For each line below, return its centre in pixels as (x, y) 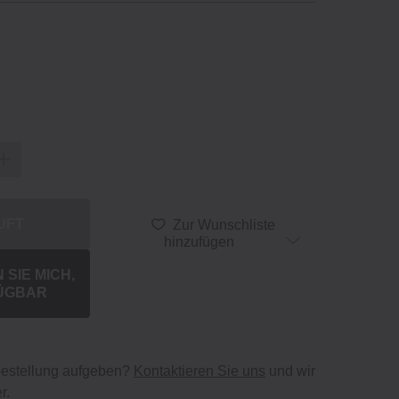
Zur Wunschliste (224, 224)
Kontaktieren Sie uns (199, 371)
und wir (290, 371)
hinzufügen (199, 241)
